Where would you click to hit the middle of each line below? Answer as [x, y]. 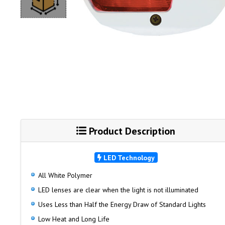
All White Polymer [65, 176]
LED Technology [128, 157]
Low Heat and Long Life [74, 219]
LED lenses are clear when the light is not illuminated [118, 190]
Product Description [131, 131]
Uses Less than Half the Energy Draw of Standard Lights [122, 205]
